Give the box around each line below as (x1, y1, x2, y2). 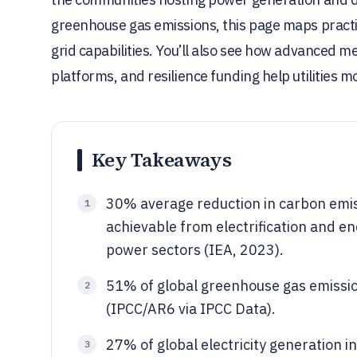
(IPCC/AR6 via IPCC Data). (106, 300, 276, 318)
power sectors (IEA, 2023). (106, 241, 284, 259)
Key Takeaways (92, 147, 232, 173)
